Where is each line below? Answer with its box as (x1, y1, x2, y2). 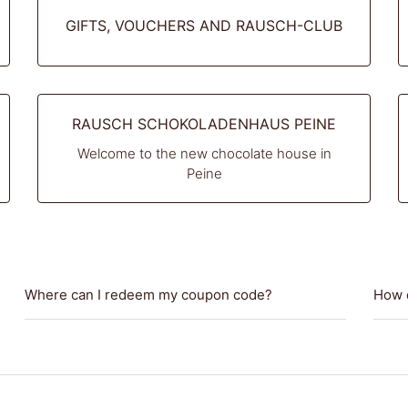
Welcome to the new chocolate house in (76, 145, 331, 162)
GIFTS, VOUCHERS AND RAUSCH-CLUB (66, 16, 342, 35)
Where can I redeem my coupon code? (24, 286, 272, 303)
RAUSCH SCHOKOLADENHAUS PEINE (72, 115, 336, 133)
